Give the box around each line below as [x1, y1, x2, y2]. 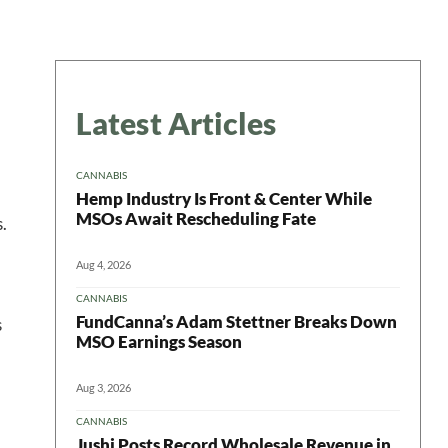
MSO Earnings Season [76, 330, 242, 352]
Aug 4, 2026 [76, 257, 131, 271]
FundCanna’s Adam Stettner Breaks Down [76, 310, 397, 332]
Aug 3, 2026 [76, 380, 131, 394]
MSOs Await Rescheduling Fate [76, 207, 316, 229]
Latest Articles [76, 105, 277, 141]
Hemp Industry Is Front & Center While [76, 187, 372, 209]
